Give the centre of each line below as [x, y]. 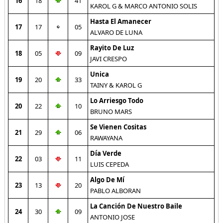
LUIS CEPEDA [110, 164]
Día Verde [106, 153]
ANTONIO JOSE [113, 217]
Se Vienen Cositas [118, 127]
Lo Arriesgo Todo [117, 101]
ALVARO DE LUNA [116, 32]
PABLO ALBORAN [116, 191]
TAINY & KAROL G [116, 85]
